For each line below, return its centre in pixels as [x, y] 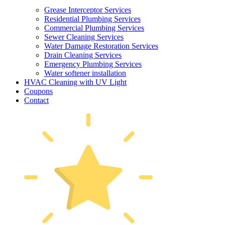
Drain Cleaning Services [83, 55]
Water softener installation [85, 73]
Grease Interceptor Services [88, 10]
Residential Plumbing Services [92, 19]
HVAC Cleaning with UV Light [75, 82]
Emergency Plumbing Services [93, 64]
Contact [36, 100]
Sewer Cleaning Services [84, 37]
